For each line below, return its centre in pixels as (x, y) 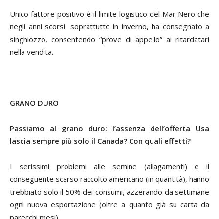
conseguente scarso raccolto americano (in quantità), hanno (109, 179)
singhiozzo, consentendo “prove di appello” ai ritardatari (109, 39)
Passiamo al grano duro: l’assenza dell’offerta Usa (109, 128)
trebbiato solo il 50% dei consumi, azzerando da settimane (109, 191)
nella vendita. (32, 52)
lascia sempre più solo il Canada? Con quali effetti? (100, 141)
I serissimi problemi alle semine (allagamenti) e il (109, 166)
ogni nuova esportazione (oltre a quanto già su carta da (109, 204)
